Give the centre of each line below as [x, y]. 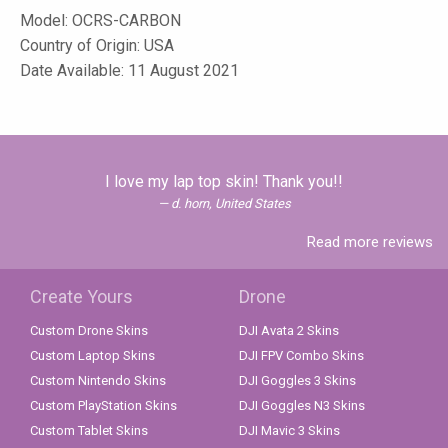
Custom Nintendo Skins [98, 381]
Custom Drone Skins [89, 331]
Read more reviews [370, 242]
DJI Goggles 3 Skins [297, 381]
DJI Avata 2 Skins [289, 331]
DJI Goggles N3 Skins [302, 406]
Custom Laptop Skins [92, 356]
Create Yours [81, 297]
